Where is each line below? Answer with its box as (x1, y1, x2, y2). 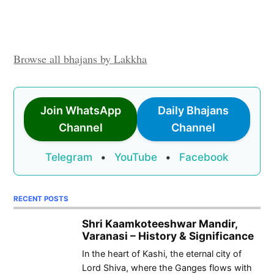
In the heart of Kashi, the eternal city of (82, 248, 242, 259)
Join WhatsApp (40, 104, 121, 117)
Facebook (179, 150, 229, 164)
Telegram (45, 150, 92, 164)
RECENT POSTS (13, 194, 69, 204)
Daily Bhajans (158, 104, 229, 117)
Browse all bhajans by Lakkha (13, 51, 147, 67)
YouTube (114, 150, 157, 164)
